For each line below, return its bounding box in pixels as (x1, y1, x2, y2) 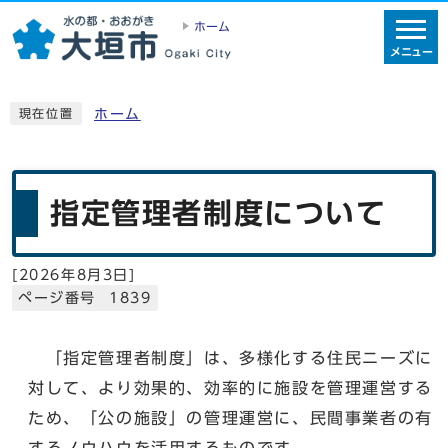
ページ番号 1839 (18, 290, 152, 305)
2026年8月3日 (18, 267, 130, 282)
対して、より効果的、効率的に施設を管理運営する (28, 379, 433, 396)
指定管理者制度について (50, 198, 387, 227)
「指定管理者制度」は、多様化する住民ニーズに (28, 349, 433, 366)
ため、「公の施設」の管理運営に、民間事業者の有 (28, 409, 433, 426)
